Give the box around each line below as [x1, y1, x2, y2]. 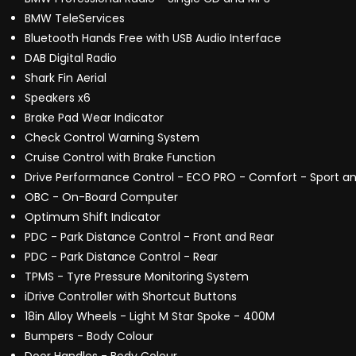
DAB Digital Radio [25, 50, 117, 67]
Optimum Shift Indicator [25, 209, 161, 226]
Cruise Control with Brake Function [25, 149, 215, 166]
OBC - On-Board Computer [25, 189, 178, 206]
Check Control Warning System [25, 130, 199, 146]
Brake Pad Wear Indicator [25, 110, 164, 126]
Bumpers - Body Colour [25, 328, 153, 345]
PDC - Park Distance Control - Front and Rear [25, 229, 274, 246]
